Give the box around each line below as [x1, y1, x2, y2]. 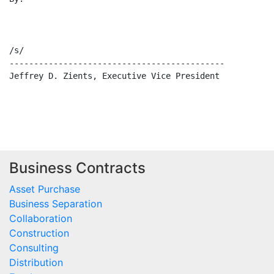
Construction [9, 227, 69, 240]
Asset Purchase [9, 183, 80, 196]
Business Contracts [9, 159, 146, 177]
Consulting [9, 242, 59, 254]
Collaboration [9, 212, 72, 225]
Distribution [9, 256, 63, 269]
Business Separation [9, 198, 102, 210]
